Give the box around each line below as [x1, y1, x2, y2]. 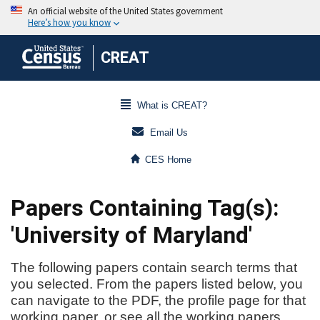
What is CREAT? [136, 100, 207, 111]
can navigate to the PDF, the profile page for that [11, 293, 306, 308]
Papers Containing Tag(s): [11, 194, 279, 221]
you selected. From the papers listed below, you [11, 276, 303, 291]
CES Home [145, 154, 192, 166]
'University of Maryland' [11, 221, 252, 249]
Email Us [150, 127, 188, 139]
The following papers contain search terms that [11, 260, 297, 275]
